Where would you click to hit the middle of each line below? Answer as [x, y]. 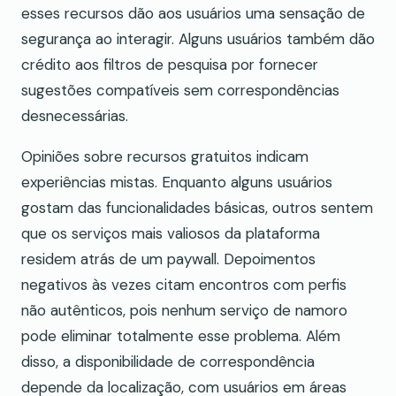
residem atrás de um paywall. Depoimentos [168, 259]
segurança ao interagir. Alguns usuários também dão [198, 38]
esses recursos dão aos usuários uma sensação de [193, 13]
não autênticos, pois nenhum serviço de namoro [184, 310]
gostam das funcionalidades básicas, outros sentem [197, 207]
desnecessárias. [75, 115]
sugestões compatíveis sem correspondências [180, 90]
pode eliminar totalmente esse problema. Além [181, 335]
